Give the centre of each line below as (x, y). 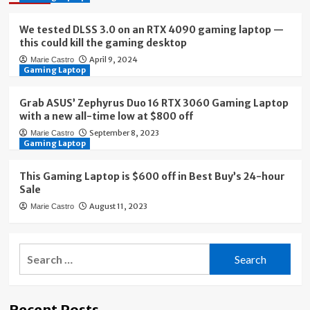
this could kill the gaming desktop (103, 43)
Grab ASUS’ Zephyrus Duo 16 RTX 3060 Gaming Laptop (154, 103)
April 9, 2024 (113, 60)
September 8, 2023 (124, 133)
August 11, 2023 (118, 206)
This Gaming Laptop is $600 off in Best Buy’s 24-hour (152, 176)
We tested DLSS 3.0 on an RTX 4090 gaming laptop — (151, 30)
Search (36, 252)
